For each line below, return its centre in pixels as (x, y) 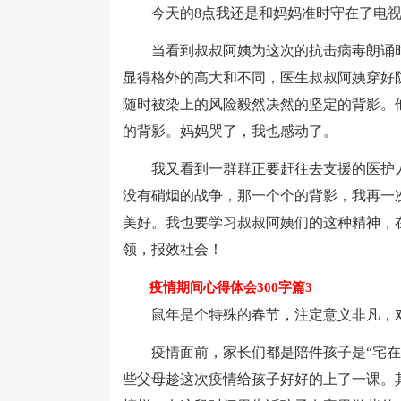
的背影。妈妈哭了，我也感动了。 (230, 131)
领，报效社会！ (173, 249)
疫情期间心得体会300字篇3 (218, 287)
